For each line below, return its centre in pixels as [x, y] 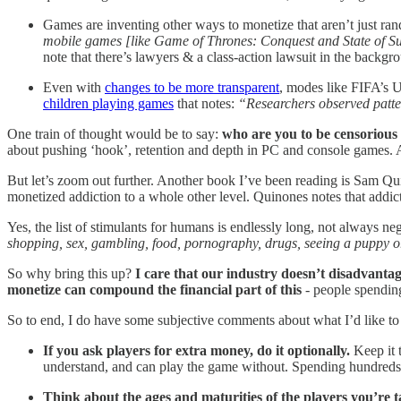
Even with [74, 87]
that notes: [204, 103]
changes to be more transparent [192, 87]
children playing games [108, 103]
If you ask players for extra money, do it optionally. [196, 350]
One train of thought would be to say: [115, 133]
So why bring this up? [71, 273]
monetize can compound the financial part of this [154, 289]
